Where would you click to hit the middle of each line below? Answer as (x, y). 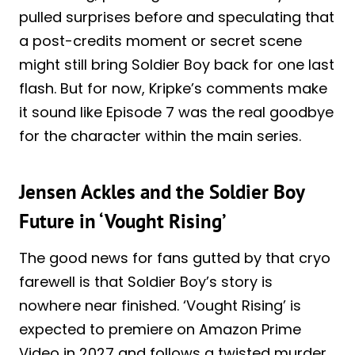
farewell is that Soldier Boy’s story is (146, 281)
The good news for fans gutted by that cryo (175, 258)
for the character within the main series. (160, 136)
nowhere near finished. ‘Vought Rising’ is (160, 305)
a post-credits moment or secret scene (160, 40)
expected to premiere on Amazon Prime (160, 329)
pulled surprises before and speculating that (177, 17)
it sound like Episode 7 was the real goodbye (176, 112)
